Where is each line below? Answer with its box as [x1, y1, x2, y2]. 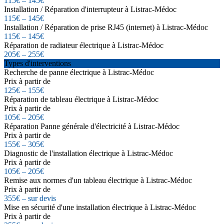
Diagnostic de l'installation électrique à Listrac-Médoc [4, 148, 173, 157]
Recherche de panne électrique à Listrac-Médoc [4, 67, 154, 76]
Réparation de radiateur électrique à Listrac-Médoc [4, 40, 163, 49]
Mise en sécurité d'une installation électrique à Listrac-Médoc [4, 202, 196, 211]
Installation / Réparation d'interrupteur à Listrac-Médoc [4, 4, 176, 13]
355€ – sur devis [4, 193, 56, 202]
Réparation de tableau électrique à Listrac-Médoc [4, 94, 158, 103]
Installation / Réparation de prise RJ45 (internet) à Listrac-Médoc [4, 22, 208, 31]
